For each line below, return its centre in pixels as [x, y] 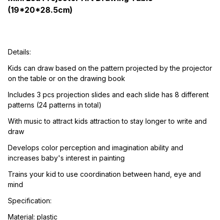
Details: [19, 52]
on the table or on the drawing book [67, 79]
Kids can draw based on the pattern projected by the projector [110, 68]
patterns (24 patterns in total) [55, 105]
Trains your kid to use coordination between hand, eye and [104, 174]
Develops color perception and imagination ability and [96, 148]
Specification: [30, 201]
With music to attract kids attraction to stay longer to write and [107, 121]
